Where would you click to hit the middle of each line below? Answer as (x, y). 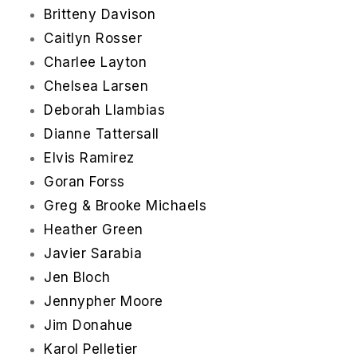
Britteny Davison (100, 15)
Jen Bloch (77, 278)
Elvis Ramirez (89, 158)
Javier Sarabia (93, 254)
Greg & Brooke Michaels (125, 206)
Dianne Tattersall (102, 134)
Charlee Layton (95, 63)
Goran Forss (84, 182)
